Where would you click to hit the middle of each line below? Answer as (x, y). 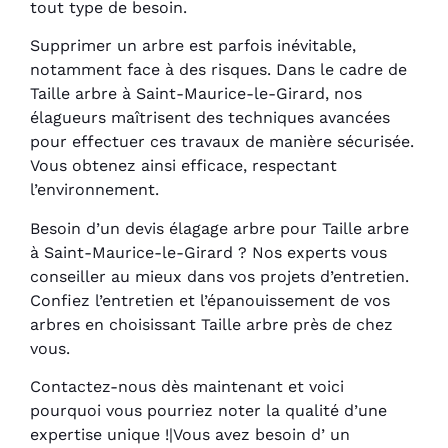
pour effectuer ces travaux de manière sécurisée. (222, 142)
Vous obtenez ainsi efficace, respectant (183, 166)
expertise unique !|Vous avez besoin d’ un (190, 434)
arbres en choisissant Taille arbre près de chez (211, 324)
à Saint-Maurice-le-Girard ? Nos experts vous (208, 252)
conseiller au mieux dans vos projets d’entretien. (219, 276)
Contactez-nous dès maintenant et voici (187, 386)
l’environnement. (94, 190)
